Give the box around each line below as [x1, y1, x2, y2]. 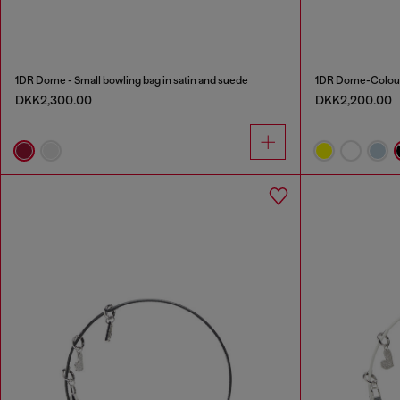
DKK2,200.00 [314, 92, 392, 107]
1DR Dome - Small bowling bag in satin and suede [15, 73, 248, 87]
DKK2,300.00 [15, 92, 92, 107]
